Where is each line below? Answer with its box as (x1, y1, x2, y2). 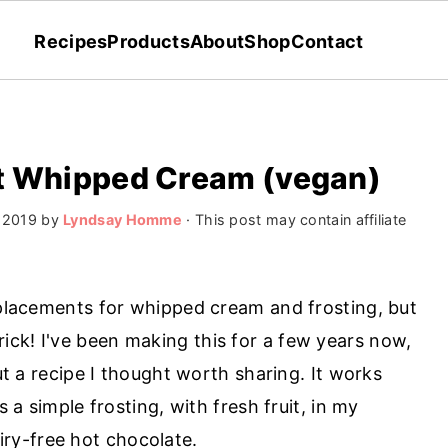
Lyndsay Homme (63, 211, 183, 228)
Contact (290, 30, 364, 52)
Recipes (34, 30, 108, 52)
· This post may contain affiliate (182, 211, 407, 228)
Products (107, 30, 190, 52)
